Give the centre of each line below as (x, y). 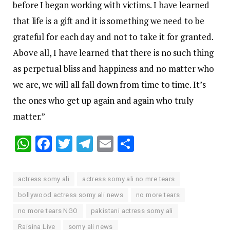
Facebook (86, 144)
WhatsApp (70, 144)
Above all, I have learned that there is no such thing (113, 53)
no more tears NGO (48, 211)
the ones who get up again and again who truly (103, 101)
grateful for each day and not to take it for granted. (113, 37)
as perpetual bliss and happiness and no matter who (113, 69)
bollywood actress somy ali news (71, 195)
